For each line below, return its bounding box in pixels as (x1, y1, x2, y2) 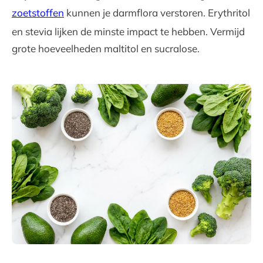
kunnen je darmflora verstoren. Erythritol (64, 6, 250, 19)
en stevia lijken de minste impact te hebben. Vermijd (12, 25, 245, 38)
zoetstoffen (12, 6, 64, 19)
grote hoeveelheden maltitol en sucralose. (12, 42, 200, 55)
